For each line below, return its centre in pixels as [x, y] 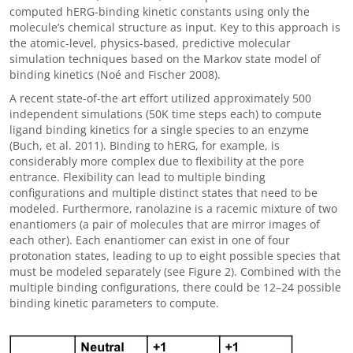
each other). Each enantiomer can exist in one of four [150, 240]
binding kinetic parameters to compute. [114, 303]
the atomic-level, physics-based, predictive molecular [150, 43]
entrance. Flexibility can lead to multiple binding [137, 177]
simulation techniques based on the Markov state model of [165, 59]
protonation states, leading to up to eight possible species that [175, 256]
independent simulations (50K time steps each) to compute [165, 114]
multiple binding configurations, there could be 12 [143, 287]
